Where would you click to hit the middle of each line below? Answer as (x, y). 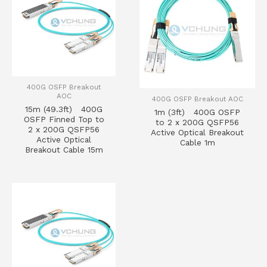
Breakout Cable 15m (64, 149)
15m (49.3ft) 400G (64, 109)
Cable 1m (197, 142)
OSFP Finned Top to (64, 119)
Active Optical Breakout (197, 132)
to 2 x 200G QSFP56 (197, 122)
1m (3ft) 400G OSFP (197, 112)
